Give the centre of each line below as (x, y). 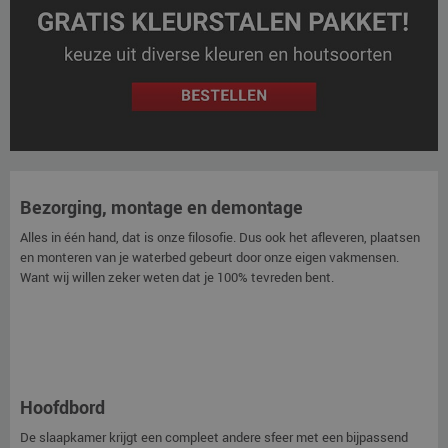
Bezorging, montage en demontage (161, 207)
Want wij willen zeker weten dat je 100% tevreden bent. (177, 277)
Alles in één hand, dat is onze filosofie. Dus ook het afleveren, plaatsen (220, 237)
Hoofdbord (62, 407)
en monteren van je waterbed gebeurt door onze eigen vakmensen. (209, 257)
